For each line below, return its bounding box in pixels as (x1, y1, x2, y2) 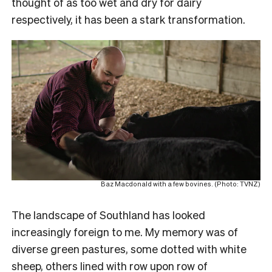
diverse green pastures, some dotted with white (12, 241, 246, 256)
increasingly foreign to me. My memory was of (12, 224, 238, 239)
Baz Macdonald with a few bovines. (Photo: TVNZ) (101, 179, 260, 188)
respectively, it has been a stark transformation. (12, 12, 245, 26)
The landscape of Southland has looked (12, 207, 205, 222)
